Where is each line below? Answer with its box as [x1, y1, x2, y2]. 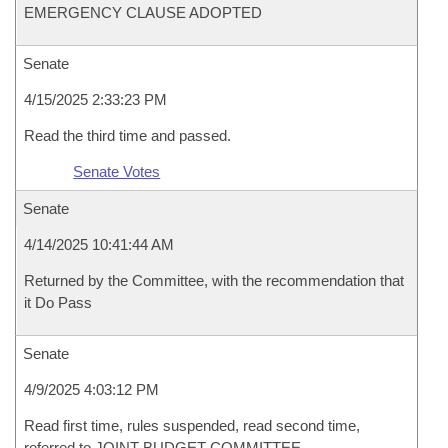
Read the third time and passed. [24, 127, 231, 144]
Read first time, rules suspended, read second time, [24, 417, 360, 434]
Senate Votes [73, 163, 161, 180]
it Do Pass [24, 294, 92, 311]
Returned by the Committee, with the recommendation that [24, 272, 404, 289]
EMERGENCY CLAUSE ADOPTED [24, 4, 262, 21]
